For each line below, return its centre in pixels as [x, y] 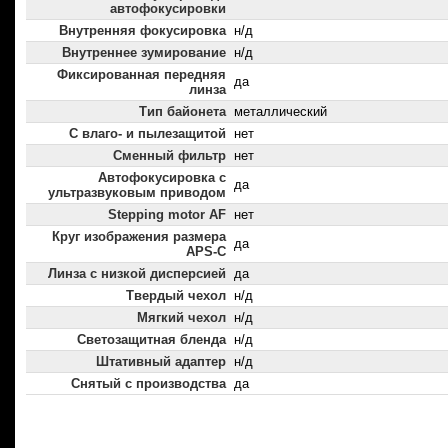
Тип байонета [182, 112]
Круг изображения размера [139, 237]
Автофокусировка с [162, 178]
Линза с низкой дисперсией [137, 274]
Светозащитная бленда [151, 340]
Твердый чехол [176, 296]
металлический [280, 112]
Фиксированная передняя [141, 75]
